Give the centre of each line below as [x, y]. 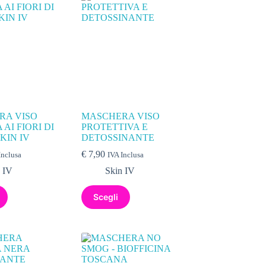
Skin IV [120, 170]
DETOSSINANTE [118, 137]
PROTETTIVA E [115, 126]
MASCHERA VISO [121, 116]
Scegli [106, 197]
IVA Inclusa [126, 155]
